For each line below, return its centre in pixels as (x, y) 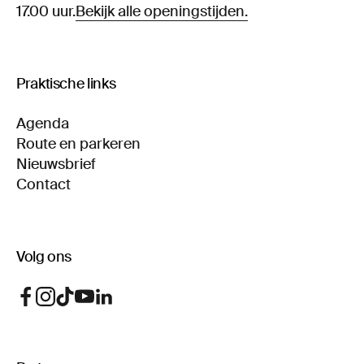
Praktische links (66, 83)
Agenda (43, 123)
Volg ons (44, 256)
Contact (43, 184)
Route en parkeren (78, 143)
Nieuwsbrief (56, 164)
